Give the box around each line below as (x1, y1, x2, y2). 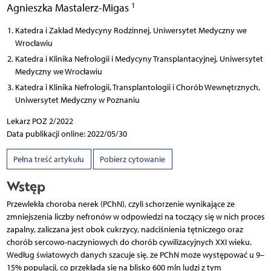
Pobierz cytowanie (100, 154, 165, 165)
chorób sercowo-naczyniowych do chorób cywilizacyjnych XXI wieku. (6, 237, 252, 247)
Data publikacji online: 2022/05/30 (6, 129, 127, 140)
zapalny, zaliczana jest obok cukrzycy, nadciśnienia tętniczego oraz (6, 224, 243, 235)
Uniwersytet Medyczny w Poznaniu (15, 95, 140, 106)
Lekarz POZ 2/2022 (6, 116, 73, 127)
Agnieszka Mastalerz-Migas (6, 1, 131, 15)
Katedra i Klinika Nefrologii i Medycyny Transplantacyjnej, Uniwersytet (15, 54, 263, 65)
